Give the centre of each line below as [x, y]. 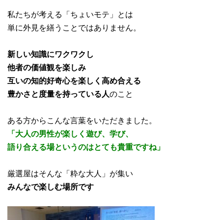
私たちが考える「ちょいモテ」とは [70, 14]
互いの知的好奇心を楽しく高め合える [74, 80]
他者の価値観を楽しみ [47, 67]
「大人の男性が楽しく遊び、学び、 [70, 133]
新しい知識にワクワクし [51, 54]
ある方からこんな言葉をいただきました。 [82, 120]
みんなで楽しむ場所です [51, 186]
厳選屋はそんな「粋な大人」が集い [70, 173]
